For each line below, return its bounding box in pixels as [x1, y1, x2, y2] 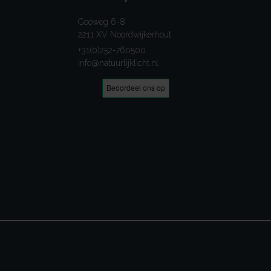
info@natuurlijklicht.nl [78, 58, 158, 68]
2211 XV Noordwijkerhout [78, 30, 171, 40]
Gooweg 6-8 [78, 17, 125, 27]
